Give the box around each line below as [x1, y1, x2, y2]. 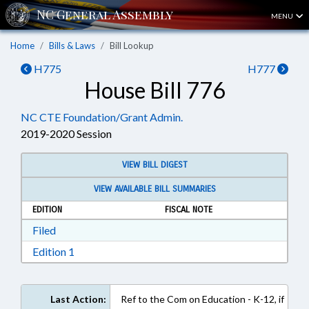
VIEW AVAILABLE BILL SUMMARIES [93, 183, 216, 195]
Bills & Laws [49, 40, 95, 51]
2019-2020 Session [21, 127, 112, 140]
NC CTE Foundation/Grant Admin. [21, 110, 183, 123]
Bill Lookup [110, 40, 154, 51]
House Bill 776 [83, 77, 226, 103]
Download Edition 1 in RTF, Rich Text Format [74, 244, 284, 257]
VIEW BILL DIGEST [121, 159, 188, 170]
